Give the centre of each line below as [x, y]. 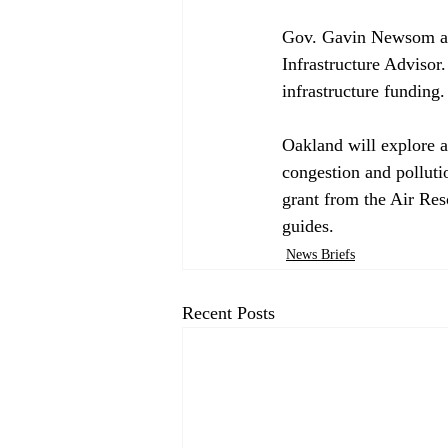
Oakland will [331, 144]
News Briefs [320, 254]
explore [408, 144]
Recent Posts [228, 312]
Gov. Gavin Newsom [361, 36]
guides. [308, 225]
